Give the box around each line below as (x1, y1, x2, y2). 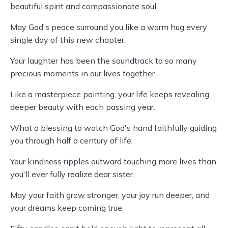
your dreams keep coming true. (10, 203, 124, 213)
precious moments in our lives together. (10, 68, 156, 78)
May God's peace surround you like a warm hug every (10, 22, 207, 32)
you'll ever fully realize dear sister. (10, 169, 134, 179)
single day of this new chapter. (10, 35, 126, 45)
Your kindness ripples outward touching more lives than (10, 156, 216, 166)
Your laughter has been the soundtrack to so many (10, 55, 197, 66)
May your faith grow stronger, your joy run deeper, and (10, 190, 210, 200)
